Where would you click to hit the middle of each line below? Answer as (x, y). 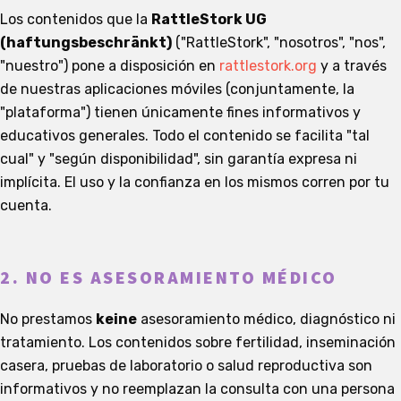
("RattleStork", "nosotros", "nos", (279, 43)
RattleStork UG (209, 20)
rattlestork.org (268, 66)
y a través (352, 66)
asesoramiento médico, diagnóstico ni (266, 320)
